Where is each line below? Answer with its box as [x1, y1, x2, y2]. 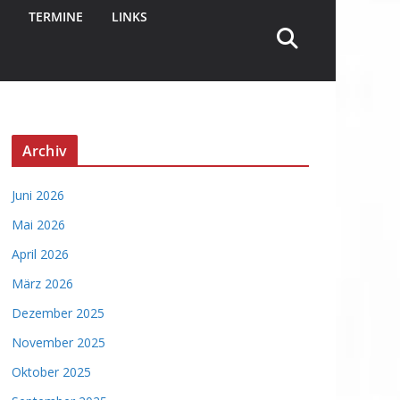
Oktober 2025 [12, 363, 91, 381]
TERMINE [29, 8, 83, 26]
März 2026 [12, 275, 73, 293]
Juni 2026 [12, 187, 64, 204]
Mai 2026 [12, 216, 65, 234]
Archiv [22, 141, 67, 162]
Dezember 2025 [12, 304, 104, 322]
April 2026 [12, 246, 69, 263]
